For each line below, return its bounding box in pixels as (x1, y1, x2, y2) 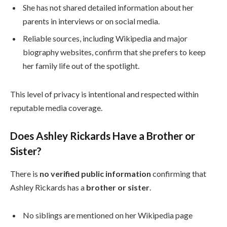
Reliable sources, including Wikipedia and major (23, 33, 187, 43)
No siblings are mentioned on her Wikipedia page (23, 210, 193, 220)
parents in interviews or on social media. (23, 16, 160, 26)
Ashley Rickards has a (10, 182, 86, 192)
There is (10, 168, 40, 178)
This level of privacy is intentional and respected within (10, 89, 199, 99)
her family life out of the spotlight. (23, 60, 139, 70)
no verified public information (40, 168, 151, 178)
